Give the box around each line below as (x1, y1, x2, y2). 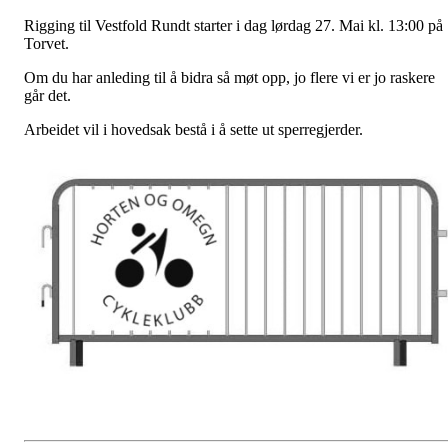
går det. (24, 87, 71, 105)
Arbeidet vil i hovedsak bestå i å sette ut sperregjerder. (24, 121, 363, 139)
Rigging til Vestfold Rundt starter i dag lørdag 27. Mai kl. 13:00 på (24, 17, 443, 35)
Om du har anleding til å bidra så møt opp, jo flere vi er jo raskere (24, 69, 435, 87)
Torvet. (24, 35, 69, 53)
